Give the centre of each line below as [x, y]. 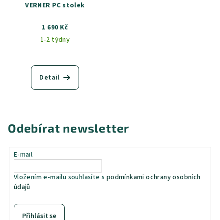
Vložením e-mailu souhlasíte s [60, 177]
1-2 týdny [55, 40]
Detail [50, 77]
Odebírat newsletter [69, 128]
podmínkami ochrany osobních [153, 177]
